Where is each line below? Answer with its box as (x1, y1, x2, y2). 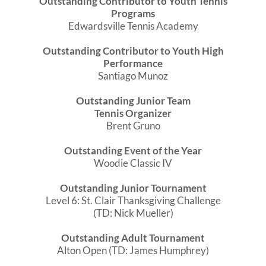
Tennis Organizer (94, 107, 172, 120)
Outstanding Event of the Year (64, 144, 202, 157)
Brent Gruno (106, 119, 160, 132)
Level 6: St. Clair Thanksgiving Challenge (45, 194, 221, 207)
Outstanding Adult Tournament (61, 232, 205, 245)
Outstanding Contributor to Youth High (42, 45, 224, 58)
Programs (111, 7, 155, 20)
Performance (103, 57, 163, 70)
